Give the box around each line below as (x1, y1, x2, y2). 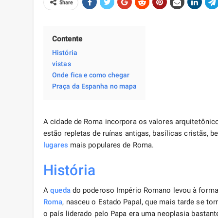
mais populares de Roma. (68, 141, 154, 150)
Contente (52, 35, 82, 44)
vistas (52, 60, 71, 68)
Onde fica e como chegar (52, 71, 130, 79)
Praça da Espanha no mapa (52, 82, 137, 91)
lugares (43, 141, 68, 150)
